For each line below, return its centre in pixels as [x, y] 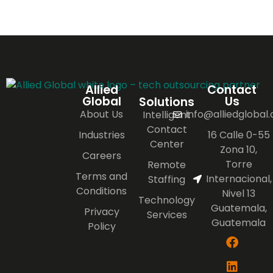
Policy [101, 226]
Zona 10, [239, 149]
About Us [102, 114]
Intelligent [167, 115]
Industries [101, 135]
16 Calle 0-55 [239, 135]
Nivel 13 [239, 193]
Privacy [101, 211]
